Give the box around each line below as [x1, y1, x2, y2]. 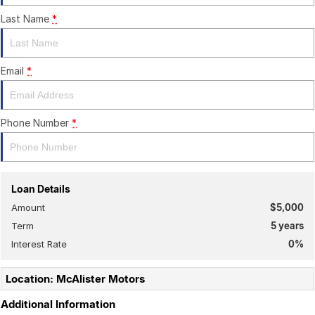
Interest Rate [11, 238, 67, 250]
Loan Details [11, 183, 70, 195]
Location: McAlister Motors [6, 272, 145, 285]
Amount [11, 202, 45, 213]
